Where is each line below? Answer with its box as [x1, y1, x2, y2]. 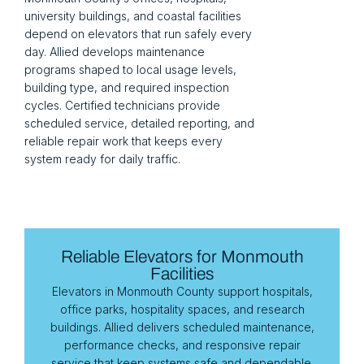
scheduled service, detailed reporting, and [24, 116, 254, 130]
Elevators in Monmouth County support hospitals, [51, 284, 313, 298]
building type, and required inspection [24, 80, 229, 94]
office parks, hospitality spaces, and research [59, 302, 305, 316]
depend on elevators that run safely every [24, 27, 252, 41]
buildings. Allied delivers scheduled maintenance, [50, 320, 314, 334]
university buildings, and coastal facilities [24, 9, 241, 23]
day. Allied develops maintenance [24, 45, 205, 58]
